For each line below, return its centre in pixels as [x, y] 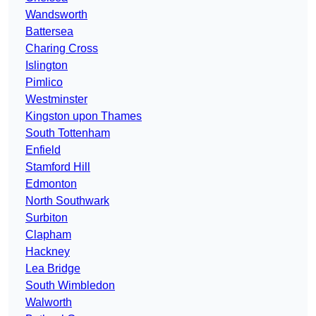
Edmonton [51, 184]
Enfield [43, 150]
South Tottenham [68, 133]
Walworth [49, 303]
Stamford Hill [58, 167]
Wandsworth [56, 15]
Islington [47, 66]
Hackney [48, 252]
